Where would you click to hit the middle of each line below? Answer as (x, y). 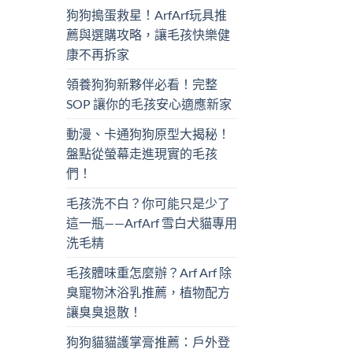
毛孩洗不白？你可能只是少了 (148, 203)
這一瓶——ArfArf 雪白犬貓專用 (151, 223)
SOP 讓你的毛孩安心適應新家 (149, 104)
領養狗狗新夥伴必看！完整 (141, 84)
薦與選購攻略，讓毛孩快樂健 (148, 35)
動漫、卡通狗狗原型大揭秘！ (148, 134)
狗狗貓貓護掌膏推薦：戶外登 (148, 342)
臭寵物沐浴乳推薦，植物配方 (148, 292)
